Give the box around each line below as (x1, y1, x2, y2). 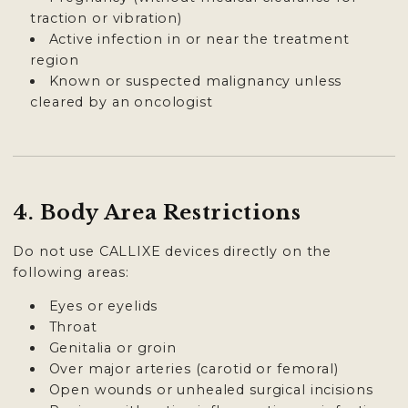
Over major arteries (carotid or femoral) (48, 361, 339, 378)
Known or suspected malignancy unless (48, 72, 342, 89)
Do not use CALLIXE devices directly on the (13, 242, 332, 260)
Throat (48, 319, 97, 336)
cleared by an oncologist (30, 93, 213, 110)
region (30, 51, 79, 68)
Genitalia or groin (48, 340, 177, 357)
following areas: (13, 263, 129, 280)
